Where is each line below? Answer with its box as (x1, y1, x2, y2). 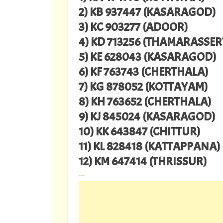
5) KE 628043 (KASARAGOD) (79, 49, 216, 65)
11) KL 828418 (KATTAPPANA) (79, 139, 220, 154)
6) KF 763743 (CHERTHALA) (79, 64, 208, 80)
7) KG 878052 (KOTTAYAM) (79, 79, 208, 95)
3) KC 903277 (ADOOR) (79, 19, 188, 35)
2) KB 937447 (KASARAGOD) (79, 4, 216, 20)
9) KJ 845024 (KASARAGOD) (79, 109, 215, 124)
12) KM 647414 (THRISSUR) (79, 154, 207, 169)
